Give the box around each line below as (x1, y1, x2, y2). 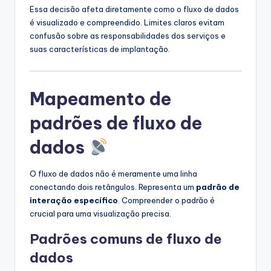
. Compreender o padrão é (118, 195, 215, 205)
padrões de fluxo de (30, 111, 202, 134)
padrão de (196, 181, 240, 192)
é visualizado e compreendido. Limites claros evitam (30, 17, 224, 27)
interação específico (30, 195, 118, 205)
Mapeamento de (30, 87, 171, 110)
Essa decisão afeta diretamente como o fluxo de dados (30, 4, 239, 14)
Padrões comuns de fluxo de (30, 230, 222, 247)
